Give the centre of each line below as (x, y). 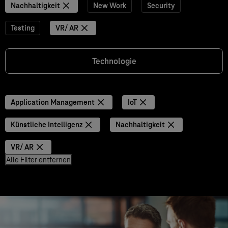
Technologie (114, 61)
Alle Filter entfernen (38, 160)
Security (161, 6)
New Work (110, 6)
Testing (23, 28)
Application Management (53, 102)
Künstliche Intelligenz (47, 125)
